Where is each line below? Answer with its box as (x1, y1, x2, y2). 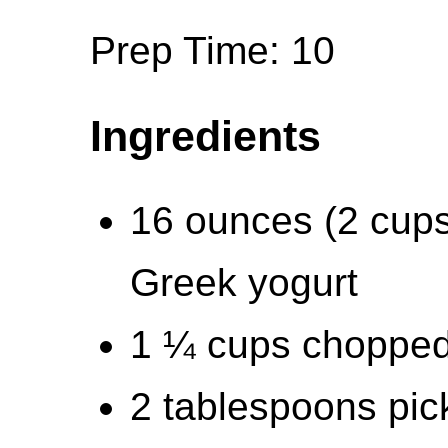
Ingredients (90, 111, 321, 160)
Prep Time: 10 (90, 28, 335, 72)
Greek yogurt (130, 260, 358, 304)
